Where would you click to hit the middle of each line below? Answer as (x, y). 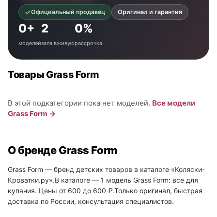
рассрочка (88, 43)
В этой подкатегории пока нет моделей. (80, 103)
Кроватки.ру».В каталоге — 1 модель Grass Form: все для (103, 180)
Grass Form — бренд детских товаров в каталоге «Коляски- (106, 169)
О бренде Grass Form (62, 150)
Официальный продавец (68, 12)
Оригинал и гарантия (150, 12)
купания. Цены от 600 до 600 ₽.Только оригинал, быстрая (105, 191)
